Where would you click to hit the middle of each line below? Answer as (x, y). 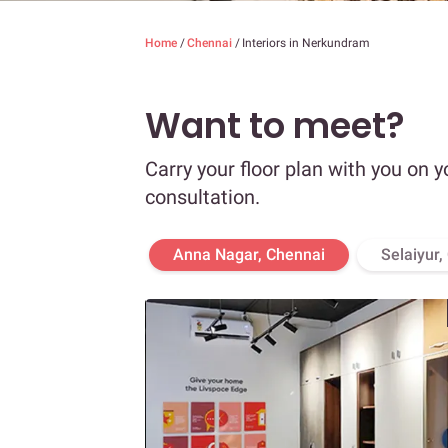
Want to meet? (275, 126)
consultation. (202, 197)
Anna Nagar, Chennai (249, 255)
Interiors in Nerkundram (306, 43)
